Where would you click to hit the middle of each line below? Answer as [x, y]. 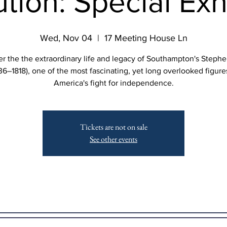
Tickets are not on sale [113, 127]
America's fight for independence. [113, 83]
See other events [113, 139]
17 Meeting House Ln [146, 38]
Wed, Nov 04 [66, 38]
